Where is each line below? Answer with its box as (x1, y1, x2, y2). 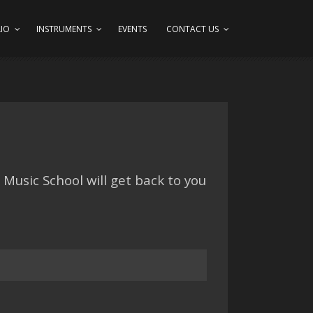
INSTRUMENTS (36, 23, 92, 35)
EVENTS (118, 23, 147, 35)
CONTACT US (166, 23, 219, 35)
